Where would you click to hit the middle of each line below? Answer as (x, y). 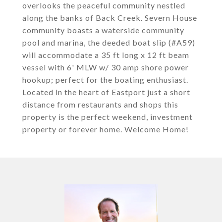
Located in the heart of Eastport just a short (106, 92)
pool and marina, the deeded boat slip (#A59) (109, 42)
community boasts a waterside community (103, 30)
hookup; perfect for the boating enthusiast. (105, 80)
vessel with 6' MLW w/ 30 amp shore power (106, 67)
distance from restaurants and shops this (100, 104)
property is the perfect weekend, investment (108, 117)
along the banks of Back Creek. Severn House (110, 18)
